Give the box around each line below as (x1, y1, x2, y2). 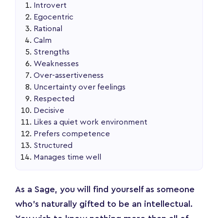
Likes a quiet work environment (34, 118, 148, 126)
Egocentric (34, 13, 74, 21)
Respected (34, 94, 75, 103)
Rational (34, 24, 63, 33)
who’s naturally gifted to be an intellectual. (15, 199, 193, 208)
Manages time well (34, 153, 102, 161)
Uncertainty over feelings (34, 83, 126, 91)
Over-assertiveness (34, 71, 104, 79)
